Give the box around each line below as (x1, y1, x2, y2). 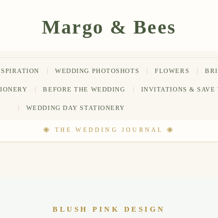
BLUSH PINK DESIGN (53, 205, 165, 213)
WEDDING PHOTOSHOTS (55, 67, 140, 74)
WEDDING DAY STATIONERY (26, 104, 126, 111)
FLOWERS (155, 67, 190, 74)
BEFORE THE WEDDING (43, 86, 126, 93)
